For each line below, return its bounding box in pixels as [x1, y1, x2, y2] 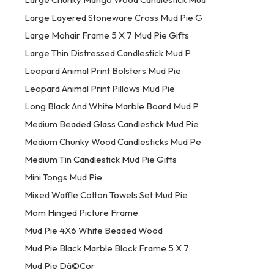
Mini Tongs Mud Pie [24, 171, 102, 183]
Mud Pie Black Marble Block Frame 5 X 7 [24, 242, 189, 254]
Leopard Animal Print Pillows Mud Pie [24, 83, 175, 95]
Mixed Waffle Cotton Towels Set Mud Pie [24, 189, 188, 201]
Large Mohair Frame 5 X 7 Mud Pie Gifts [24, 29, 189, 42]
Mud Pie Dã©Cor [24, 260, 95, 272]
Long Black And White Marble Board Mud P [24, 100, 199, 113]
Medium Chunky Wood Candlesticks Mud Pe [24, 136, 201, 148]
